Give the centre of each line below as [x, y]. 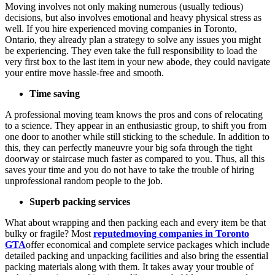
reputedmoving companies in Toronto [171, 233]
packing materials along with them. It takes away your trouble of [129, 266]
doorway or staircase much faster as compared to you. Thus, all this [135, 158]
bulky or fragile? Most [49, 233]
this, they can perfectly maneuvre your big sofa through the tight [129, 147]
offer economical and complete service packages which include [148, 244]
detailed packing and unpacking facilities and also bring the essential [137, 255]
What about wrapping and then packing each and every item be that [135, 222]
